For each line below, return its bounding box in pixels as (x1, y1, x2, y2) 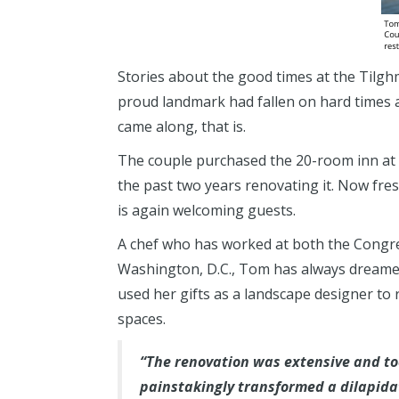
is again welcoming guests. (118, 200, 296, 220)
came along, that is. (118, 117, 246, 136)
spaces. (118, 309, 166, 329)
